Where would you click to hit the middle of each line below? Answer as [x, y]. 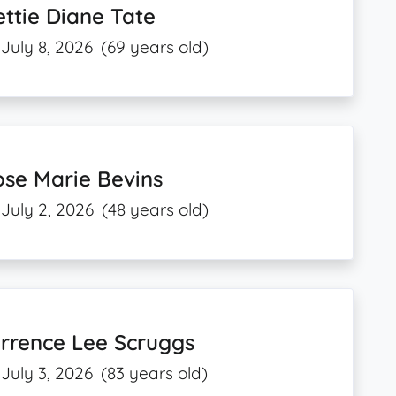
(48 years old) [156, 210]
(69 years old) [155, 47]
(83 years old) [155, 373]
